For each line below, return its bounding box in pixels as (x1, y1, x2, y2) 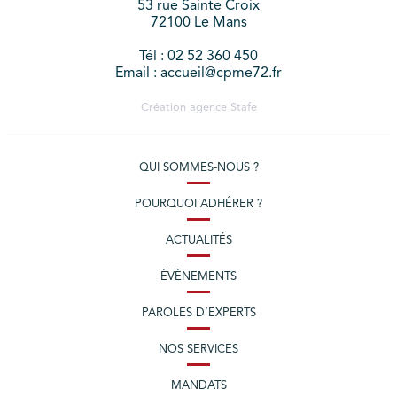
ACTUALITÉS (165, 235, 232, 247)
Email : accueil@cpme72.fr (115, 66, 282, 82)
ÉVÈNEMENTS (160, 271, 237, 284)
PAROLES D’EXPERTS (141, 307, 256, 320)
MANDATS (170, 380, 227, 393)
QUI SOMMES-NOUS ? (138, 162, 259, 175)
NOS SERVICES (159, 344, 238, 356)
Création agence (140, 102, 230, 114)
